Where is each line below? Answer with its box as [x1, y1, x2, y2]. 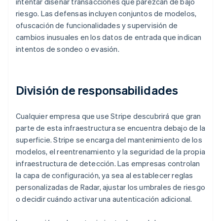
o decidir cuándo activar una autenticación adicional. [16, 194, 192, 204]
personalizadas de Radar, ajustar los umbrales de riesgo [16, 182, 206, 192]
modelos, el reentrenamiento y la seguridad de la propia [16, 147, 206, 157]
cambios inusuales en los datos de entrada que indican [16, 32, 202, 42]
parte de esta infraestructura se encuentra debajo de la [16, 123, 206, 133]
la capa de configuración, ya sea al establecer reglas [16, 170, 193, 181]
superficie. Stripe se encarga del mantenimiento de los [16, 135, 202, 145]
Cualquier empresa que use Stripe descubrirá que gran [16, 111, 201, 121]
